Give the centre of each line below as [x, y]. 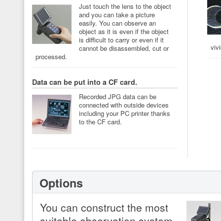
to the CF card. [100, 121]
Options [61, 183]
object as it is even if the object [124, 31]
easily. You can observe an [117, 23]
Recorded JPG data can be [118, 96]
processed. [51, 56]
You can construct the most [104, 207]
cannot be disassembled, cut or [124, 48]
